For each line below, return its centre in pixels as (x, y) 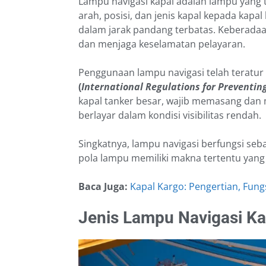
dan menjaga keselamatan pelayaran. (162, 44)
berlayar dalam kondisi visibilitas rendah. (170, 115)
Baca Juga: (104, 187)
